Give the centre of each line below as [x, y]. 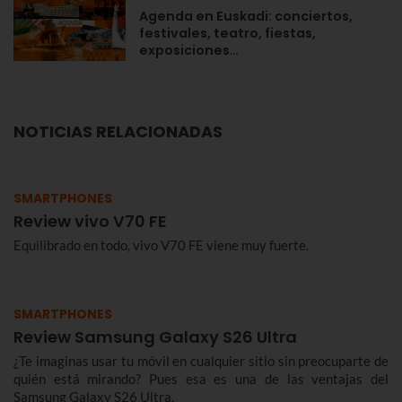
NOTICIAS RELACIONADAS [118, 132]
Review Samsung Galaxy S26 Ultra [155, 337]
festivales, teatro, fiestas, [227, 34]
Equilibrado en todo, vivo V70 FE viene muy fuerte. [161, 245]
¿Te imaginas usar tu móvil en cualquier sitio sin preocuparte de [201, 361]
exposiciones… [189, 51]
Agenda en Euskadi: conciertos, [246, 17]
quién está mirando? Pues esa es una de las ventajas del [201, 379]
